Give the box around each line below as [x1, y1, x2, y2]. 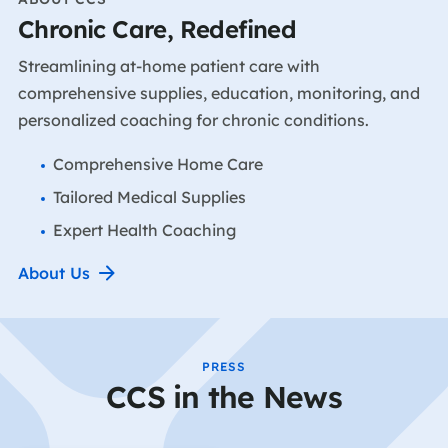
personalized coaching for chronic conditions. [18, 109, 369, 130]
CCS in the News [106, 378, 342, 417]
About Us [18, 262, 90, 283]
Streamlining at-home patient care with [18, 55, 320, 76]
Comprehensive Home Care [52, 153, 263, 174]
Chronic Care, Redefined [18, 13, 297, 44]
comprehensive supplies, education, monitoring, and [18, 82, 420, 103]
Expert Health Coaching [52, 219, 236, 240]
